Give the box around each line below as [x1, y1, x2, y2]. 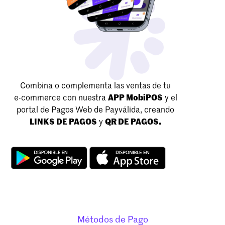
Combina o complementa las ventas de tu [20, 82, 171, 90]
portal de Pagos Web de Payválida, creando [17, 106, 174, 115]
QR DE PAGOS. [104, 118, 162, 127]
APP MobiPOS [107, 94, 163, 102]
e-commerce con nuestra [14, 94, 108, 102]
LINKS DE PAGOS [29, 118, 97, 127]
